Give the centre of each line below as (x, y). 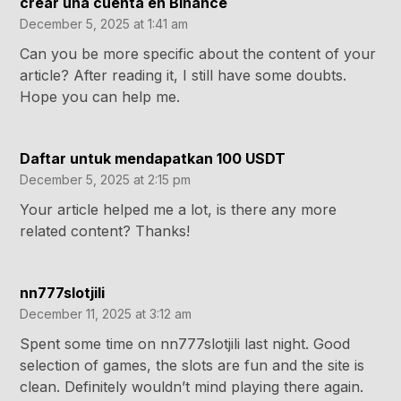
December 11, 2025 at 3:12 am (106, 314)
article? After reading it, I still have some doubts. (183, 76)
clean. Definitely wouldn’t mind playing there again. (192, 387)
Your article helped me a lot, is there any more (179, 210)
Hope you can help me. (100, 97)
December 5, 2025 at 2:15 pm (106, 180)
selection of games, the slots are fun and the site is (192, 366)
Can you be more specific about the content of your (198, 54)
